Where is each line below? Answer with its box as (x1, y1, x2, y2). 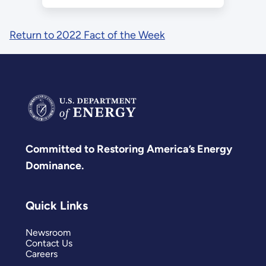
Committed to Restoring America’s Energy (26, 142, 232, 156)
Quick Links (26, 198, 88, 213)
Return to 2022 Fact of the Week (9, 28, 165, 42)
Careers (26, 248, 58, 260)
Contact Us (26, 237, 72, 249)
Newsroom (26, 227, 71, 239)
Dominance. (26, 159, 84, 172)
